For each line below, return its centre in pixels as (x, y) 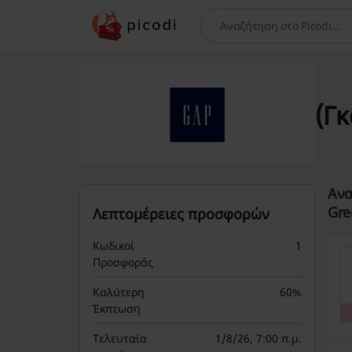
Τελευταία (119, 338)
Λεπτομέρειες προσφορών (181, 214)
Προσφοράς (123, 262)
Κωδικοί (113, 246)
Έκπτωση (116, 308)
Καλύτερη (118, 292)
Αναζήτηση (234, 33)
